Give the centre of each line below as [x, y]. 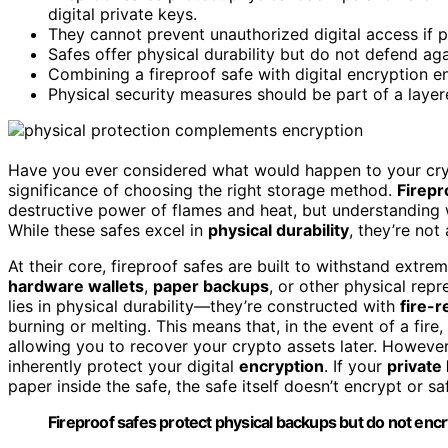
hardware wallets [76, 285]
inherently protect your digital [123, 365]
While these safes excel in [108, 229]
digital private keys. [122, 13]
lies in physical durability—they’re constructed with [204, 305]
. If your [355, 365]
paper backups [211, 285]
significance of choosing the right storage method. [202, 189]
